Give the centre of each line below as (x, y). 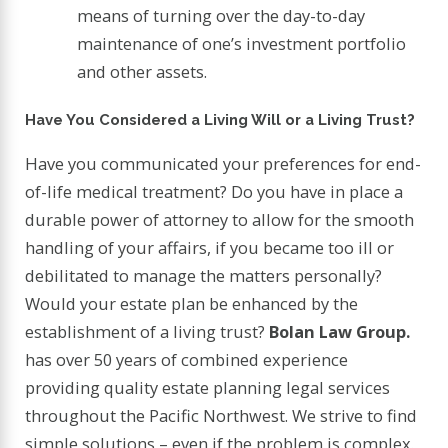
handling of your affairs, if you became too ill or (210, 247)
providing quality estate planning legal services (208, 387)
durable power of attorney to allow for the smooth (220, 219)
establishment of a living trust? (147, 331)
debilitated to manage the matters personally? (204, 275)
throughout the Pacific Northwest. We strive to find (221, 415)
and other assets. (142, 71)
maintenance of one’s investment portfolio (242, 43)
